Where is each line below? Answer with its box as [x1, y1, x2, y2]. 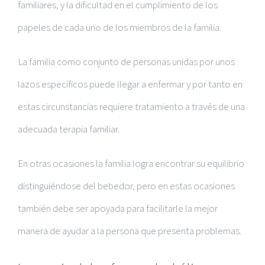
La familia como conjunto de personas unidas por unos [18, 55, 235, 68]
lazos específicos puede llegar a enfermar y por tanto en [18, 77, 243, 91]
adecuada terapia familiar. [18, 122, 119, 135]
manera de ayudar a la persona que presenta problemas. [18, 224, 241, 237]
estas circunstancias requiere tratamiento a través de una [18, 100, 245, 113]
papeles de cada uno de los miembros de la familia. [18, 21, 221, 34]
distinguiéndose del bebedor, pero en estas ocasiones [18, 179, 235, 192]
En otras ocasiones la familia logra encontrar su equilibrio [18, 157, 244, 170]
